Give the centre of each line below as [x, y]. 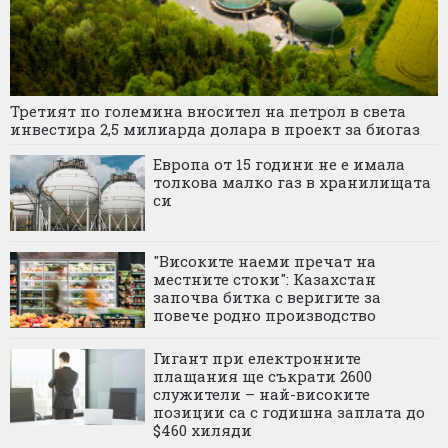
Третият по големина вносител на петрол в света [208, 110]
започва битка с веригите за [267, 296]
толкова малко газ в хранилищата [292, 181]
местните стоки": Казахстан [264, 278]
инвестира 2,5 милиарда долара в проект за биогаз [215, 128]
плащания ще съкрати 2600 [262, 375]
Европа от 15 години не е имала [279, 163]
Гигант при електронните [257, 357]
